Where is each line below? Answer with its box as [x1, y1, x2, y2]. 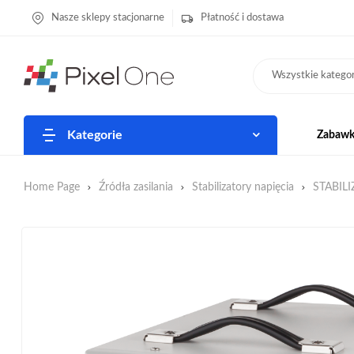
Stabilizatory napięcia [192, 182, 294, 193]
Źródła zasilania [99, 182, 173, 193]
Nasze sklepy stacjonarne [51, 12, 164, 23]
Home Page [24, 182, 80, 193]
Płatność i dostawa [201, 12, 284, 23]
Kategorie [67, 129, 122, 141]
